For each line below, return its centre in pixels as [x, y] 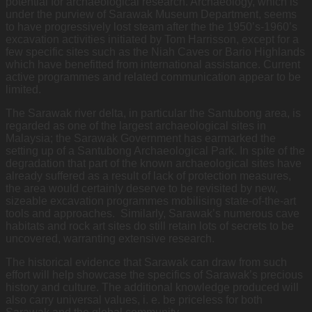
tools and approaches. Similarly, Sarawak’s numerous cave [153, 213]
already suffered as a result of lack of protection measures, [148, 175]
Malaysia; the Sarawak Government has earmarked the [141, 138]
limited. [23, 89]
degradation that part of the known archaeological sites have [154, 163]
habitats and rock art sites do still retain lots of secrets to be [150, 226]
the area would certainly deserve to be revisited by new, [142, 188]
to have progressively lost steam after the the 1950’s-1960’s [151, 26]
